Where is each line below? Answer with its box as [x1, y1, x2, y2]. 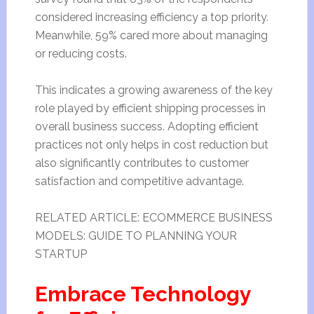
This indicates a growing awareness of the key [34, 83, 273, 97]
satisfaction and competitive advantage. [34, 175, 244, 188]
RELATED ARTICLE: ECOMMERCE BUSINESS [34, 211, 273, 224]
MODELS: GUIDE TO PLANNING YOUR [34, 229, 237, 243]
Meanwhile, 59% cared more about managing [34, 29, 268, 42]
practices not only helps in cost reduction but [34, 138, 268, 151]
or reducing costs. [34, 47, 127, 60]
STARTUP [34, 247, 87, 261]
